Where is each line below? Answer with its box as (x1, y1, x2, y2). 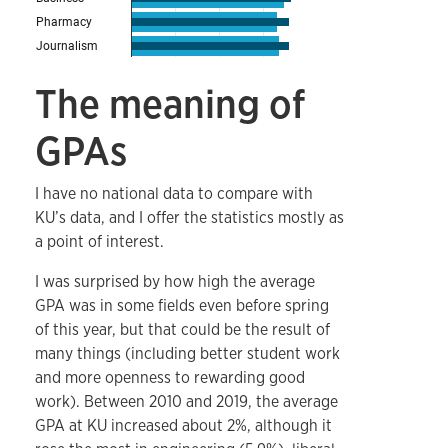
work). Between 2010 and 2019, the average (35, 391, 338, 412)
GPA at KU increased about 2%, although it (35, 415, 332, 436)
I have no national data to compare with (35, 183, 313, 204)
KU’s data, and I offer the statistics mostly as (35, 207, 344, 228)
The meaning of (35, 77, 305, 130)
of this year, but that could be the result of (35, 319, 330, 340)
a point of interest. (35, 231, 164, 252)
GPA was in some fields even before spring (35, 295, 329, 316)
